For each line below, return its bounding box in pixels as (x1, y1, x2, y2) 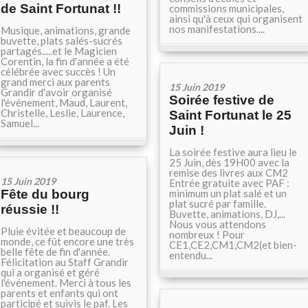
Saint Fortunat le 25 (169, 108, 291, 122)
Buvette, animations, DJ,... (169, 208, 285, 220)
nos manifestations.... (169, 23, 265, 35)
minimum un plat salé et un (169, 187, 287, 199)
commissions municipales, (169, 2, 284, 14)
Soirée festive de (169, 93, 274, 107)
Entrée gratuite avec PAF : (169, 177, 289, 189)
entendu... (169, 249, 212, 261)
